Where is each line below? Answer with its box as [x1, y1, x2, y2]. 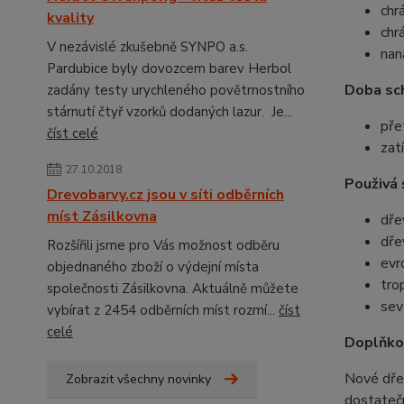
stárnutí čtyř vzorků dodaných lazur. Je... [47, 103, 292, 121]
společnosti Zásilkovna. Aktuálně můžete [47, 280, 298, 298]
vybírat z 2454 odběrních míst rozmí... [47, 301, 279, 319]
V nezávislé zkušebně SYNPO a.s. [47, 38, 248, 56]
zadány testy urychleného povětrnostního [47, 81, 305, 99]
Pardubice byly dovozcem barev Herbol [47, 60, 291, 78]
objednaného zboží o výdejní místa [47, 258, 259, 276]
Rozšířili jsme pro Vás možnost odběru [47, 236, 280, 254]
